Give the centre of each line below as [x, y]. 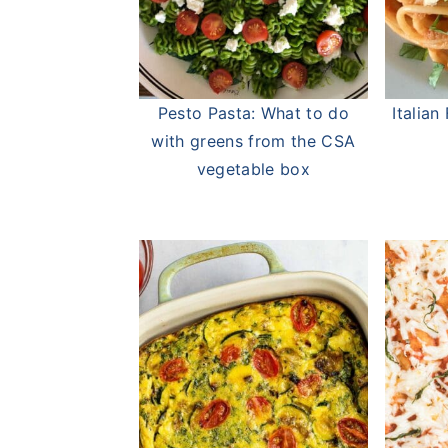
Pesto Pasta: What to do [253, 112]
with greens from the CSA [253, 140]
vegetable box [253, 168]
